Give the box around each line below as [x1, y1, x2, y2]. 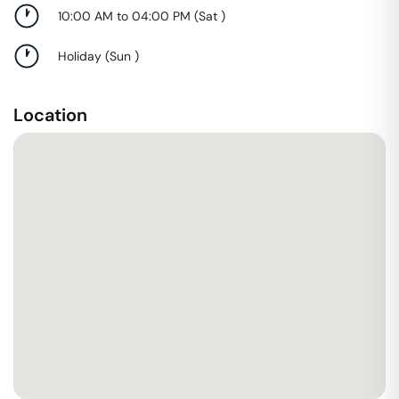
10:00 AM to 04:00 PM [58, 7, 191, 24]
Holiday [58, 47, 102, 64]
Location [13, 103, 87, 126]
